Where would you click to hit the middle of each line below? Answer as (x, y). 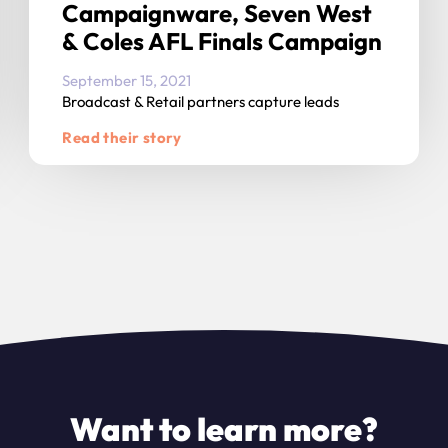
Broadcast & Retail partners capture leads (201, 102)
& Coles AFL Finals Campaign (222, 41)
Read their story (122, 138)
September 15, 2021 (127, 81)
